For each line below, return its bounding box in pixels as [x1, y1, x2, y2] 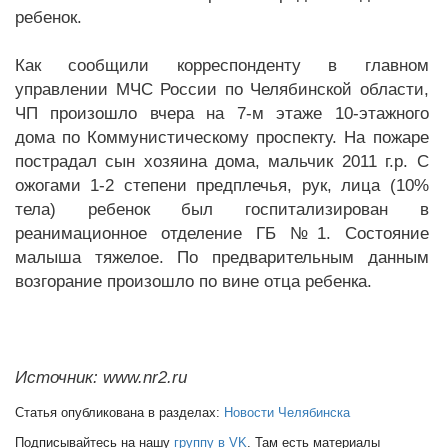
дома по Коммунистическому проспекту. [15, 128, 338, 147]
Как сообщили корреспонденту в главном [15, 56, 429, 75]
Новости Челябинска [224, 405, 350, 420]
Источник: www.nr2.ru [15, 368, 187, 387]
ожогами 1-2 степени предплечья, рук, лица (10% [15, 176, 429, 195]
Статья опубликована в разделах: [15, 405, 224, 420]
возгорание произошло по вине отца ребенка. [15, 272, 372, 291]
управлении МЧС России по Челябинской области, [15, 80, 429, 99]
